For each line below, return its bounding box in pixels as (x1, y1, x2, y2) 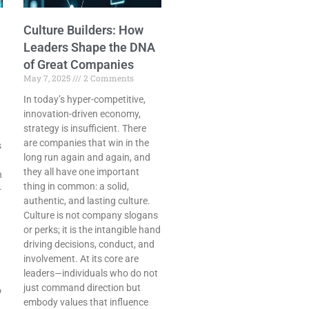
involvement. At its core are (23, 253, 139, 265)
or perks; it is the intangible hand (23, 224, 161, 236)
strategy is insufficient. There (23, 123, 146, 134)
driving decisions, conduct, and (23, 239, 154, 250)
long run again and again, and (23, 152, 150, 163)
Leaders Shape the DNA (23, 40, 155, 55)
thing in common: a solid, (23, 181, 129, 192)
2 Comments (81, 72, 134, 84)
